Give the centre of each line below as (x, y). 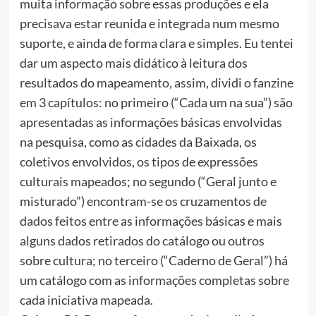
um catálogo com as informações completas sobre (154, 280)
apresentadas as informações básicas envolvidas (151, 122)
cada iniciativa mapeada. (100, 300)
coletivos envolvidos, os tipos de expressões (139, 162)
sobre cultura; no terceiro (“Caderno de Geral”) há (153, 261)
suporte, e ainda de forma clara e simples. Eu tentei (156, 43)
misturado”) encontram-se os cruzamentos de (143, 201)
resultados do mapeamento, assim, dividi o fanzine (156, 83)
